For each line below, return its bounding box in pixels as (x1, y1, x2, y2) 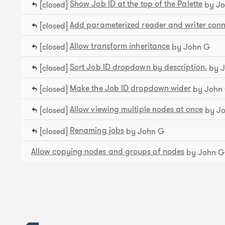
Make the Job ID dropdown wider (70, 82, 191, 94)
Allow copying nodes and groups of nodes (31, 146, 185, 157)
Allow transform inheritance (70, 40, 170, 52)
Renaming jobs (70, 125, 125, 136)
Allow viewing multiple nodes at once (70, 103, 203, 115)
